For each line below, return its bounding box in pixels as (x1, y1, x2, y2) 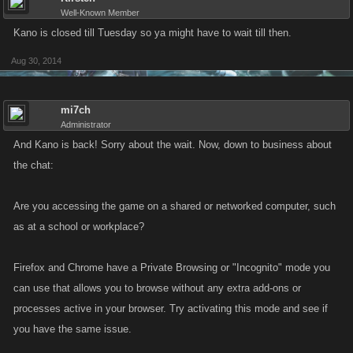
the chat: (13, 159, 54, 171)
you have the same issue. (13, 323, 132, 335)
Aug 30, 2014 (11, 56, 61, 65)
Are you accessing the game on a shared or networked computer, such (13, 200, 336, 212)
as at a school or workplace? (13, 221, 144, 232)
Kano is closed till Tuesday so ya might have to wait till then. (13, 27, 292, 39)
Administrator (61, 120, 111, 129)
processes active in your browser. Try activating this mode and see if (13, 303, 328, 314)
